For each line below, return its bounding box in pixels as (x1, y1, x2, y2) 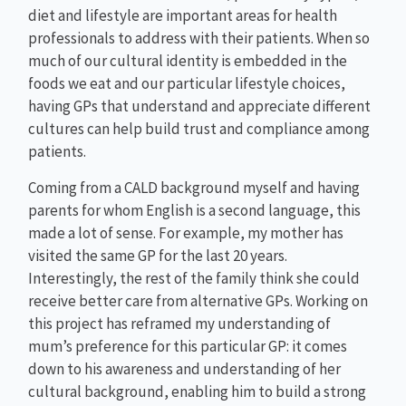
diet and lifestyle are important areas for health (28, 5, 338, 26)
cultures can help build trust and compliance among (28, 119, 371, 140)
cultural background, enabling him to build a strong (28, 381, 367, 401)
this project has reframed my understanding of (28, 313, 332, 333)
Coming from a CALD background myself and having (28, 177, 361, 198)
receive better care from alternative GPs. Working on (28, 290, 369, 311)
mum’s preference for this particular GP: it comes (28, 335, 348, 356)
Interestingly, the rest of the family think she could (28, 267, 361, 288)
